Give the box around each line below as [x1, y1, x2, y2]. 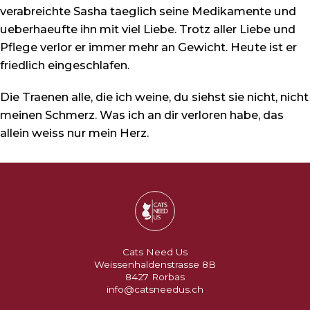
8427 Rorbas [125, 271, 185, 282]
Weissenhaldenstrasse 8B [94, 258, 216, 270]
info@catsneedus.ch [107, 283, 203, 295]
